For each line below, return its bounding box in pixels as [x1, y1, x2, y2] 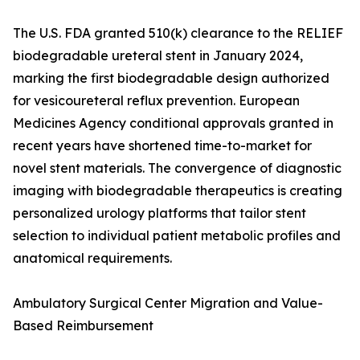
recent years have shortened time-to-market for [13, 137, 312, 154]
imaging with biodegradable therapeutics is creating [13, 182, 342, 199]
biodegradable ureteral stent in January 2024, [13, 47, 303, 64]
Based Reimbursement [13, 317, 153, 334]
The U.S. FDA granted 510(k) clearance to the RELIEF [13, 25, 343, 42]
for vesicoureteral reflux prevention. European [13, 92, 300, 109]
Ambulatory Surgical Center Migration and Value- [13, 295, 323, 312]
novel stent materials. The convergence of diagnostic [13, 160, 342, 177]
